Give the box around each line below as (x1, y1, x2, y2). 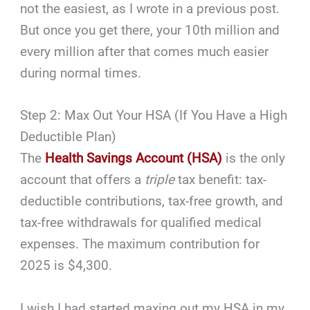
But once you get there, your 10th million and (20, 22, 280, 39)
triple (145, 172, 175, 188)
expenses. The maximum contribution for (20, 236, 260, 253)
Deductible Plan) (20, 129, 117, 145)
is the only (222, 150, 286, 167)
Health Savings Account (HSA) (45, 150, 223, 167)
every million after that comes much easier (20, 44, 269, 60)
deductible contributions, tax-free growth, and (20, 193, 284, 210)
